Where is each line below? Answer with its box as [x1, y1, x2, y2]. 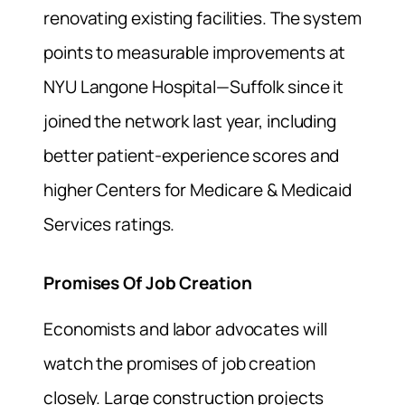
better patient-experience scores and [43, 143, 340, 167]
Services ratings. [43, 212, 175, 236]
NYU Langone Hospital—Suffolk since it [43, 74, 344, 99]
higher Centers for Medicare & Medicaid [43, 177, 353, 202]
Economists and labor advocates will [43, 317, 327, 342]
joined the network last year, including [43, 108, 337, 133]
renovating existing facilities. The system [43, 5, 362, 30]
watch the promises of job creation [43, 352, 316, 376]
